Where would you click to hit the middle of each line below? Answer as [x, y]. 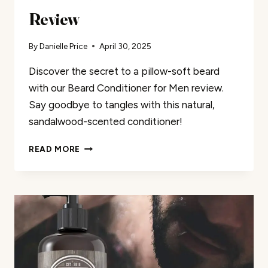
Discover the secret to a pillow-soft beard [124, 71]
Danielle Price [64, 46]
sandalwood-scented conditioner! [106, 122]
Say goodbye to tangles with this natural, [122, 105]
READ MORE [55, 149]
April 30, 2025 [126, 46]
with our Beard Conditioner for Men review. [126, 88]
